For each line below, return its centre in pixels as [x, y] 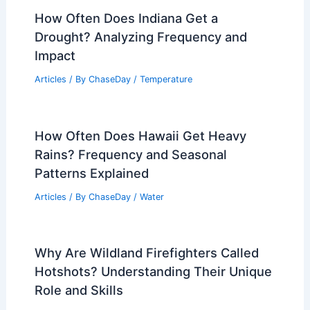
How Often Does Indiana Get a [126, 18]
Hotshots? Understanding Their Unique [153, 272]
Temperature [166, 79]
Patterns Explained [91, 173]
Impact [55, 55]
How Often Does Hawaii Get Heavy [140, 135]
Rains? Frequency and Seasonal [130, 154]
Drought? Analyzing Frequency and [140, 36]
